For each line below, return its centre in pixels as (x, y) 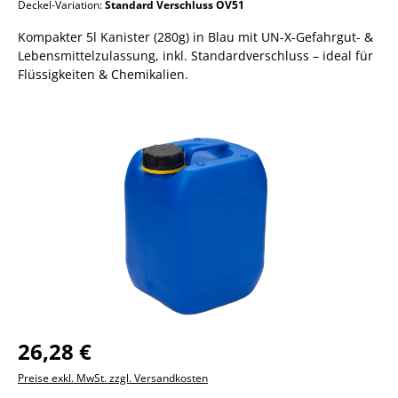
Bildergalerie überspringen (98, 127)
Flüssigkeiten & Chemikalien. (103, 74)
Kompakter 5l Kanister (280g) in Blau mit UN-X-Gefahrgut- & (195, 37)
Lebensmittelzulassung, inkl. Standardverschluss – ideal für (195, 56)
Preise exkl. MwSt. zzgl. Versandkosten (113, 378)
